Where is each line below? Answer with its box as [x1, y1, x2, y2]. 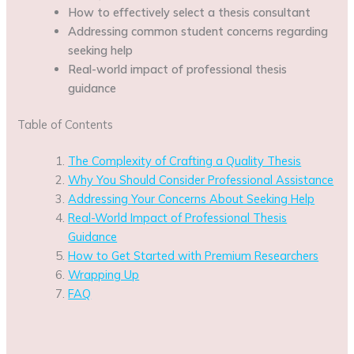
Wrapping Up [68, 266, 140, 282]
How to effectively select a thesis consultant [68, 5, 311, 21]
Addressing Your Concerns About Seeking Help [68, 190, 315, 206]
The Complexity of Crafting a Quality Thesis [68, 153, 302, 168]
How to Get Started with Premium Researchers [68, 247, 319, 263]
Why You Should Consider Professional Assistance [68, 171, 334, 187]
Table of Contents [17, 116, 114, 132]
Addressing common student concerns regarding [68, 24, 329, 40]
